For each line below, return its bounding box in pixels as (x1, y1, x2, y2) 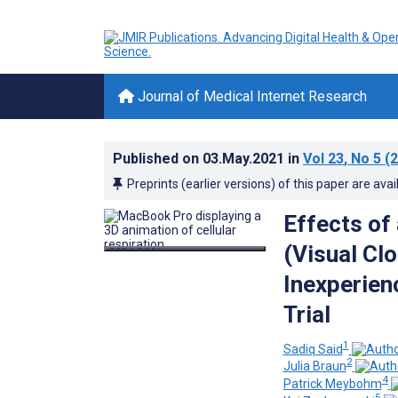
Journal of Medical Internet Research (134, 88, 367, 105)
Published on (113, 150, 203, 167)
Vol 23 (303, 150, 344, 167)
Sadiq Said (283, 341, 343, 356)
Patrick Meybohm (283, 376, 382, 391)
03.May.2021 (203, 150, 288, 167)
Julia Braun (283, 359, 346, 374)
